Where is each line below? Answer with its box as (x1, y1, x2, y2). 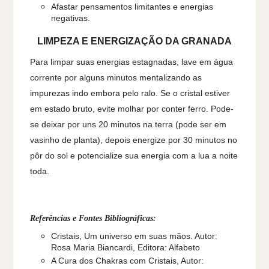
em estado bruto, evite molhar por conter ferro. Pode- (30, 103, 234, 113)
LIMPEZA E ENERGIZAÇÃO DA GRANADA (37, 35, 232, 47)
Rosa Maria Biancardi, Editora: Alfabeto (51, 242, 201, 252)
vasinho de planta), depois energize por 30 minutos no (30, 134, 238, 145)
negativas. (51, 13, 91, 23)
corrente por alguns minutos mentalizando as (30, 72, 202, 82)
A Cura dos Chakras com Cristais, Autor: (51, 256, 204, 266)
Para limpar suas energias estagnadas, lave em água (30, 56, 234, 67)
